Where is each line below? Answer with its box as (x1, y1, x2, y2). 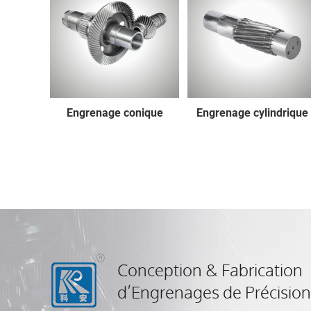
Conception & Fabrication (117, 258, 303, 280)
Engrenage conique (66, 106, 163, 119)
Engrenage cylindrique (196, 106, 308, 119)
